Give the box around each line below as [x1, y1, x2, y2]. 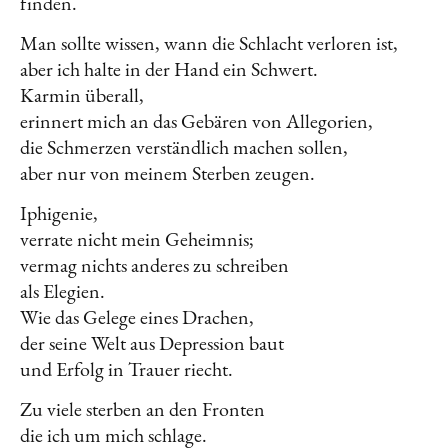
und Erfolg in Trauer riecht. [20, 355, 233, 382]
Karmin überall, [20, 81, 144, 108]
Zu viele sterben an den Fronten [20, 395, 265, 422]
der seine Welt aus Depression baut [20, 329, 284, 356]
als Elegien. [20, 277, 105, 304]
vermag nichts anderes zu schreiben [20, 251, 289, 278]
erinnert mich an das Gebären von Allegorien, [20, 107, 373, 134]
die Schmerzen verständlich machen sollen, [20, 133, 348, 160]
